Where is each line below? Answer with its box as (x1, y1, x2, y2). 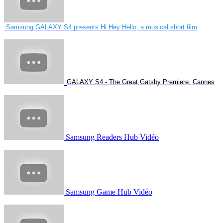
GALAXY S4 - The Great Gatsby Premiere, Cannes (67, 78, 215, 86)
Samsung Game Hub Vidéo (64, 188, 152, 196)
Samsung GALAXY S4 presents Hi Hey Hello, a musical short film (6, 23, 197, 31)
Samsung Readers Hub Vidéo (64, 133, 159, 141)
